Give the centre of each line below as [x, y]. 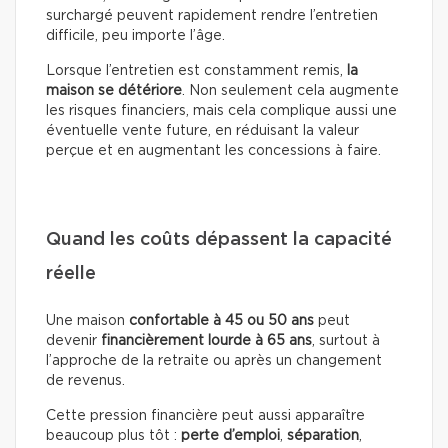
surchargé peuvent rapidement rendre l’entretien [212, 15]
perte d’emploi [230, 435]
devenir [73, 340]
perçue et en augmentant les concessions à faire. [213, 150]
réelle [71, 273]
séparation [323, 435]
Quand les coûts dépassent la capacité [219, 239]
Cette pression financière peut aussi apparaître [205, 415]
